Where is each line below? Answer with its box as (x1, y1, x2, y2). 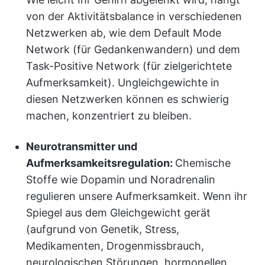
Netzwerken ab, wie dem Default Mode (26, 27, 221, 39)
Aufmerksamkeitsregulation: (26, 157, 175, 169)
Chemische (175, 157, 231, 169)
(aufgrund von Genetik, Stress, (26, 223, 179, 235)
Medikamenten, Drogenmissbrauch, (26, 240, 204, 252)
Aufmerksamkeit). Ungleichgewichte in (26, 76, 219, 89)
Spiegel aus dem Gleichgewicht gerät (26, 206, 211, 219)
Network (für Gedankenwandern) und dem (26, 43, 240, 56)
